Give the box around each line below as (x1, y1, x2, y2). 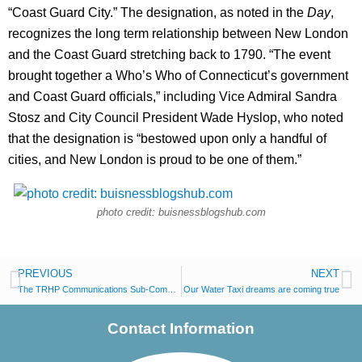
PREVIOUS (17, 267, 73, 280)
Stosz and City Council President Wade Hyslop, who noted (8, 111, 343, 124)
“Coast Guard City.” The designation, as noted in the (8, 6, 307, 19)
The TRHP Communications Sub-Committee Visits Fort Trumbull (166, 284, 176, 294)
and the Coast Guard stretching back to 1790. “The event (8, 48, 330, 61)
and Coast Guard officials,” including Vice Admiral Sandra (8, 90, 337, 103)
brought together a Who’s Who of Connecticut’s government (8, 69, 348, 82)
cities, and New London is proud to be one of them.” (8, 153, 301, 166)
